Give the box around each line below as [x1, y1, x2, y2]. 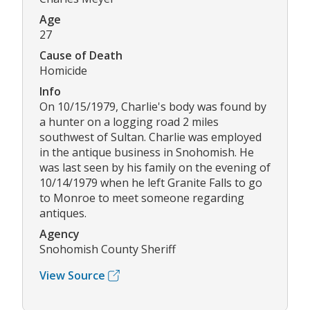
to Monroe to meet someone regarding [39, 190, 244, 206]
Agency [39, 226, 80, 242]
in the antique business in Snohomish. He [39, 145, 254, 161]
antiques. [39, 206, 86, 221]
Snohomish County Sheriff [39, 241, 176, 257]
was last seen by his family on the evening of [39, 160, 271, 176]
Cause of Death [39, 48, 122, 64]
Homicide [39, 63, 87, 79]
